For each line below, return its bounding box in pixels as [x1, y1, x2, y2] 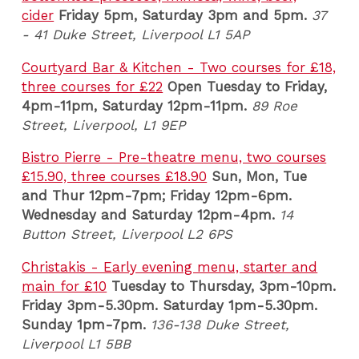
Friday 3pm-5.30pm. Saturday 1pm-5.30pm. [22, 297, 318, 314]
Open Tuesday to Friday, [167, 78, 328, 95]
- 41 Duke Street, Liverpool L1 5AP [22, 26, 250, 43]
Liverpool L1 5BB [22, 336, 136, 353]
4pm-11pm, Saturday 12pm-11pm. [22, 97, 248, 114]
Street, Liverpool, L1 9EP [22, 116, 186, 133]
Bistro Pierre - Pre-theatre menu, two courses [22, 149, 327, 166]
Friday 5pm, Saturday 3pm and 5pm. [58, 7, 308, 24]
